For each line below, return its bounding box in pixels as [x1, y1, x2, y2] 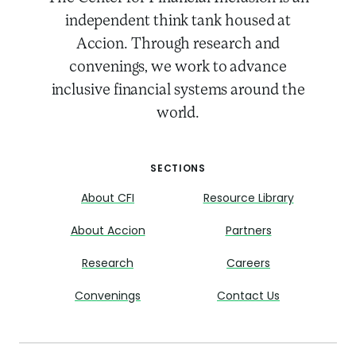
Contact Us [217, 290, 280, 303]
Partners [225, 225, 272, 238]
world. [156, 105, 200, 122]
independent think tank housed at [64, 13, 292, 29]
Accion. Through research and [75, 36, 281, 52]
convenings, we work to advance [69, 59, 287, 75]
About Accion [70, 225, 145, 238]
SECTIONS [150, 164, 206, 174]
